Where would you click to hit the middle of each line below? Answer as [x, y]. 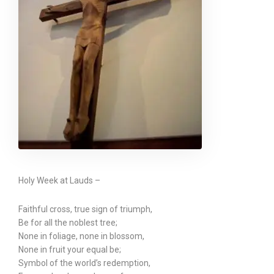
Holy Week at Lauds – [59, 180]
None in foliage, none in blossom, [81, 236]
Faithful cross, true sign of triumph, [85, 209]
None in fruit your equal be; [70, 250]
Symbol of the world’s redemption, [84, 263]
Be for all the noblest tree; [68, 223]
